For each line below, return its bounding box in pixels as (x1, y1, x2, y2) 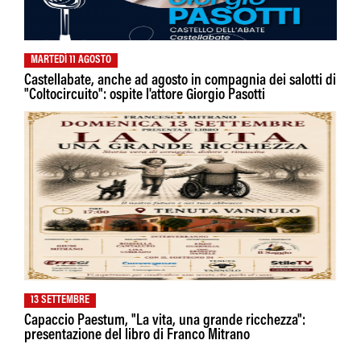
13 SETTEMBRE (31, 295, 89, 307)
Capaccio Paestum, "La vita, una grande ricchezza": (24, 313, 305, 330)
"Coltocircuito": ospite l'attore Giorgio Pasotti (24, 88, 265, 104)
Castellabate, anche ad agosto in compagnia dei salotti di (24, 73, 336, 89)
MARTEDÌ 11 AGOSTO (31, 55, 111, 67)
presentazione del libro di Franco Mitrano (24, 328, 250, 344)
